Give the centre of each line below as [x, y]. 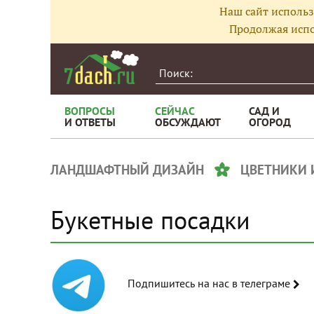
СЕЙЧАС [175, 111]
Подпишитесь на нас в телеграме [262, 283]
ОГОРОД [270, 122]
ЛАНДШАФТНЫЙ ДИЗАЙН [127, 170]
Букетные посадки [150, 220]
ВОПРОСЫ [90, 111]
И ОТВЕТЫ [90, 122]
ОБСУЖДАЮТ [188, 122]
